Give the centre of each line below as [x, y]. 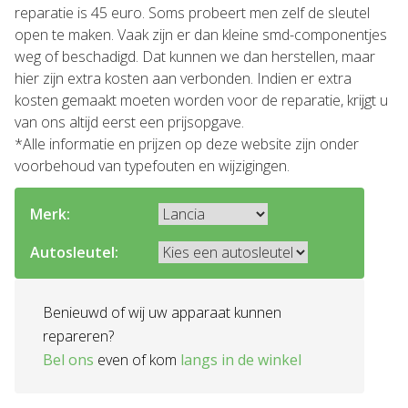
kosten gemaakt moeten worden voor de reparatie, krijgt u [201, 100]
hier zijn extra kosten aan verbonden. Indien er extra [183, 78]
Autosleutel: [74, 252]
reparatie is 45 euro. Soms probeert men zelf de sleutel [192, 13]
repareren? [78, 336]
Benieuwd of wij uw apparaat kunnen [162, 312]
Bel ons [68, 360]
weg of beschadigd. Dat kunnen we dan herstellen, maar [195, 56]
